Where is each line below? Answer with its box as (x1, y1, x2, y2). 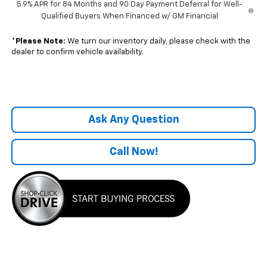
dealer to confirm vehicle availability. (11, 48, 144, 56)
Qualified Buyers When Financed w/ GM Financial (41, 12, 218, 20)
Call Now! (109, 146, 158, 157)
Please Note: (15, 37, 66, 45)
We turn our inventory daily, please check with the (65, 37, 250, 45)
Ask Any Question (88, 114, 179, 125)
